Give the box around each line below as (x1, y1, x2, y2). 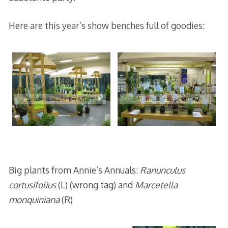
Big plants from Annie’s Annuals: (8, 164, 140, 176)
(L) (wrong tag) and (58, 179, 135, 190)
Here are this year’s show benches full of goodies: (8, 20, 205, 31)
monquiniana (8, 193, 62, 205)
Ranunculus (139, 164, 185, 176)
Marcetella (134, 179, 178, 190)
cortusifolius (8, 179, 58, 190)
